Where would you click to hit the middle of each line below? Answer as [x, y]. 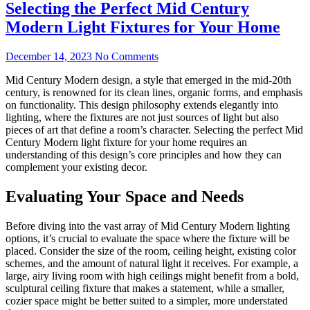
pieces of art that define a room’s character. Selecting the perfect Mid [154, 129]
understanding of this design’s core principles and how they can [144, 154]
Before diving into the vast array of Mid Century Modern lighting [148, 226]
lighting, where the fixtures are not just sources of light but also [142, 117]
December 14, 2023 [49, 56]
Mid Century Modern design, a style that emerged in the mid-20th [148, 80]
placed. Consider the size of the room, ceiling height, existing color [151, 250]
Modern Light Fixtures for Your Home [143, 27]
